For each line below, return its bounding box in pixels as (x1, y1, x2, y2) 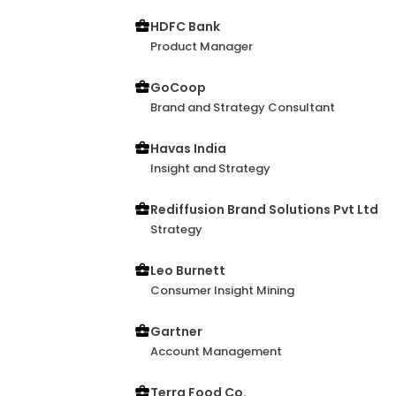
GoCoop (150, 79, 206, 96)
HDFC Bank (150, 18, 220, 35)
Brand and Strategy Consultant (150, 99, 335, 116)
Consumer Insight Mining (150, 282, 294, 299)
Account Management (150, 343, 282, 360)
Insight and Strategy (150, 160, 270, 177)
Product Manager (150, 38, 253, 55)
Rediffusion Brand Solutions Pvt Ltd (150, 201, 378, 218)
